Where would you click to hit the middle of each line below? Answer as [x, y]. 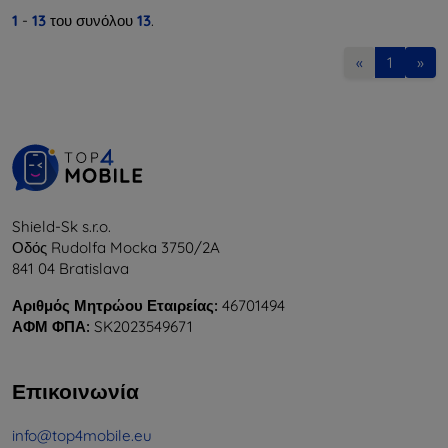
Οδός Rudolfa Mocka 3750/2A [116, 247]
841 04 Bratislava [70, 268]
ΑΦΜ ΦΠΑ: [51, 326]
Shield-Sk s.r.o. [61, 226]
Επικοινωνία [75, 390]
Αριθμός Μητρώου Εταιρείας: [115, 305]
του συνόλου [91, 20]
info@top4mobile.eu [82, 435]
